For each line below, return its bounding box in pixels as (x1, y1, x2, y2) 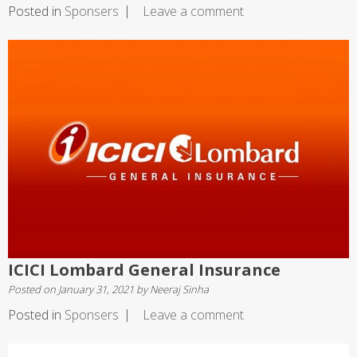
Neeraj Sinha (150, 281, 209, 296)
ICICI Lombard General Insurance (8, 258, 280, 280)
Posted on (8, 281, 58, 296)
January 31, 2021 (58, 281, 134, 296)
